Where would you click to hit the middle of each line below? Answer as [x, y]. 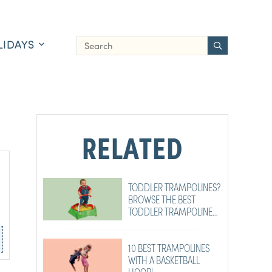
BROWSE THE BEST [162, 199]
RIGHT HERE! [151, 223]
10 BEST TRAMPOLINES [169, 247]
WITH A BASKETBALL [142, 260]
